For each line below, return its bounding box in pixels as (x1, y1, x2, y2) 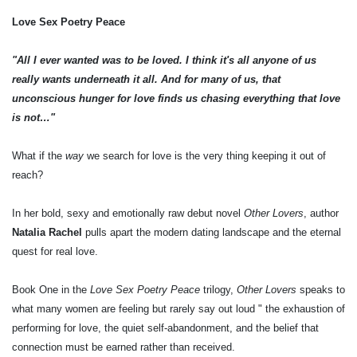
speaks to (296, 284, 345, 296)
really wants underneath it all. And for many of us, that (12, 73, 280, 85)
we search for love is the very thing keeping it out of (87, 150, 326, 162)
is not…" (12, 112, 55, 124)
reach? (12, 169, 43, 181)
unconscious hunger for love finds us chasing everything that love (12, 92, 340, 104)
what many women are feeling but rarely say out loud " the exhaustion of (12, 303, 345, 315)
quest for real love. (12, 245, 98, 257)
